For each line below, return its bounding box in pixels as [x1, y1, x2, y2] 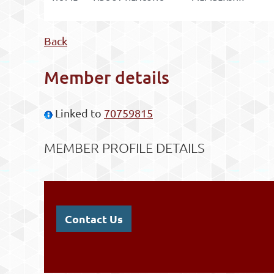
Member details [44, 66, 169, 87]
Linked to [55, 106, 102, 120]
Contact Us [65, 212, 123, 226]
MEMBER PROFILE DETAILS [44, 139, 204, 156]
